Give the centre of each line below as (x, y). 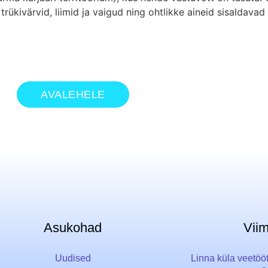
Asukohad (73, 228)
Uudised (73, 258)
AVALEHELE (73, 95)
